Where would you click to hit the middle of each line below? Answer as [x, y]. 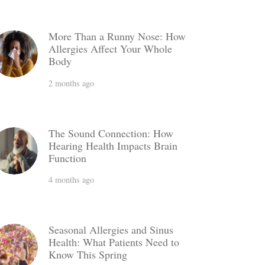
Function [68, 158]
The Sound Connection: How [111, 133]
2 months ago [72, 83]
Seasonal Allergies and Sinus [111, 230]
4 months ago [72, 180]
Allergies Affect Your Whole [111, 49]
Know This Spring [88, 255]
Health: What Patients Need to [114, 242]
